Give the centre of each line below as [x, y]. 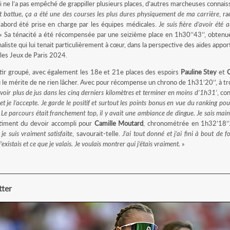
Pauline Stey [199, 72]
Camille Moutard [119, 123]
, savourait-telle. [98, 133]
